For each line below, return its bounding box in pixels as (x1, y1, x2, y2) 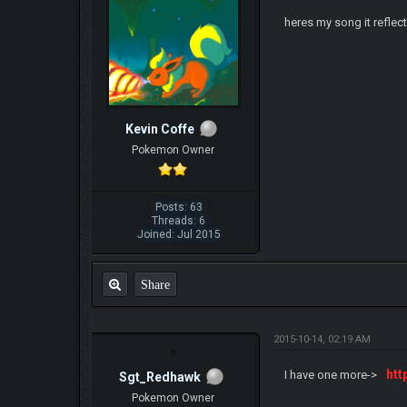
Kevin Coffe (125, 122, 195, 136)
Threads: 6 (152, 213, 206, 227)
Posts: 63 (154, 200, 203, 213)
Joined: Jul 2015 (136, 227, 221, 241)
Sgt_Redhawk (119, 369, 202, 384)
